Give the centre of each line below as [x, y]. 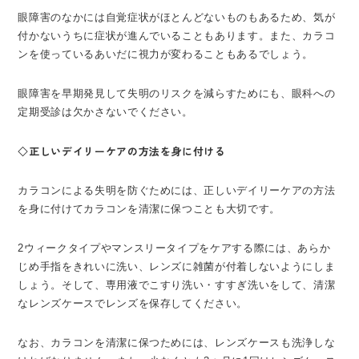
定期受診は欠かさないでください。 [105, 111]
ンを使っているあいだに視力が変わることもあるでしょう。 [165, 54]
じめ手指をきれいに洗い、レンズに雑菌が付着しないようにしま [177, 266]
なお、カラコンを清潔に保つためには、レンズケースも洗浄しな [177, 342]
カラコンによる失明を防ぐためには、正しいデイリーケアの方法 [177, 190]
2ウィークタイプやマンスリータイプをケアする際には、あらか [174, 248]
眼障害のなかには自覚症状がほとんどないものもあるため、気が [177, 17]
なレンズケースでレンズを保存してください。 [133, 303]
